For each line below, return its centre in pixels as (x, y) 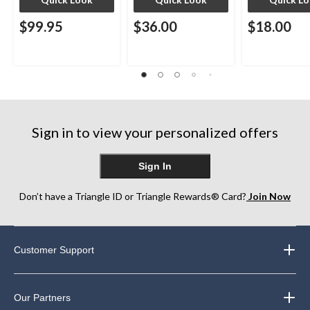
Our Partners (43, 298)
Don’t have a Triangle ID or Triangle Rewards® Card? (133, 197)
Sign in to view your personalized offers (155, 133)
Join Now (268, 197)
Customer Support (54, 250)
